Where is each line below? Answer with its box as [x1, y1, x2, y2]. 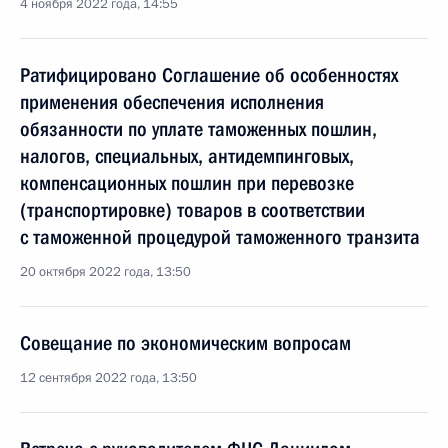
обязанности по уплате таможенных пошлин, [20, 117, 377, 141]
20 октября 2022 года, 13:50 [20, 263, 191, 281]
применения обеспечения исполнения [20, 90, 324, 114]
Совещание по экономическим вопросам [20, 331, 351, 355]
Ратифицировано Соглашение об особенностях [20, 63, 398, 87]
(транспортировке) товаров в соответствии [20, 198, 365, 222]
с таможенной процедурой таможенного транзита [20, 225, 420, 249]
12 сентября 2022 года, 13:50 [20, 369, 197, 387]
